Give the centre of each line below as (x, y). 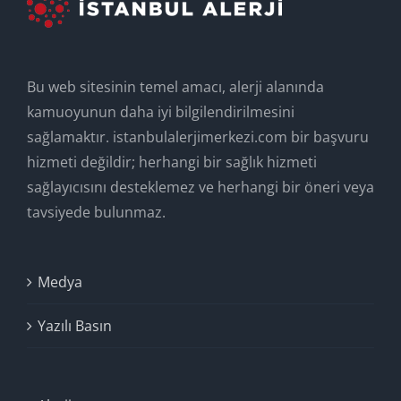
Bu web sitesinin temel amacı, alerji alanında (175, 86)
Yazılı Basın (75, 325)
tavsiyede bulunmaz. (96, 212)
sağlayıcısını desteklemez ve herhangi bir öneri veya (200, 187)
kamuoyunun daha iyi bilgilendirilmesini (161, 111)
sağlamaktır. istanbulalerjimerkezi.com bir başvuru (198, 137)
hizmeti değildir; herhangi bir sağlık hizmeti (172, 162)
